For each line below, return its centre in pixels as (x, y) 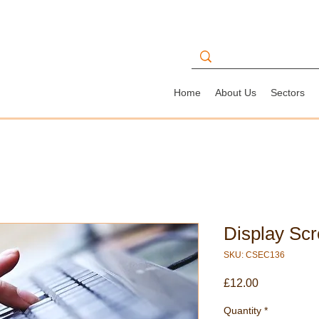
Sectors (288, 93)
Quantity (242, 311)
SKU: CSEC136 (254, 255)
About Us (236, 93)
